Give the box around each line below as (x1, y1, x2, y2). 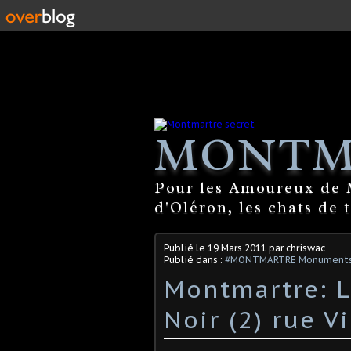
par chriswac (266, 241, 325, 254)
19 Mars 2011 (208, 241, 266, 254)
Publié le (164, 241, 208, 254)
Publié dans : (164, 253, 225, 266)
